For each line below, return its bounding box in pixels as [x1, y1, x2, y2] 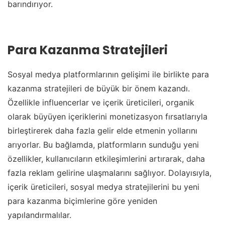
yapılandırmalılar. [8, 209, 71, 220]
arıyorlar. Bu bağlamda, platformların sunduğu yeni [8, 139, 199, 150]
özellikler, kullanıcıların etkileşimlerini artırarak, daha [8, 153, 205, 164]
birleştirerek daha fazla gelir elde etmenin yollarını [8, 125, 197, 136]
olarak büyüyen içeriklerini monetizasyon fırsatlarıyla [8, 111, 207, 122]
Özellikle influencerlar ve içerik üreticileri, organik [8, 97, 194, 107]
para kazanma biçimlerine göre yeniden [8, 195, 157, 206]
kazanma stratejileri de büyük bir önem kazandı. [8, 83, 190, 93]
